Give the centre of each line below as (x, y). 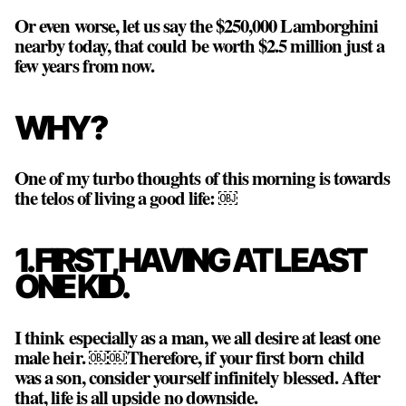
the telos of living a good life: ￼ (126, 198)
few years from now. (85, 66)
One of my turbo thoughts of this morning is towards (203, 178)
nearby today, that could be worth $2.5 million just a (200, 46)
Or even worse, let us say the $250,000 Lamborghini (197, 26)
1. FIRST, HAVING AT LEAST (190, 260)
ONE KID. (71, 286)
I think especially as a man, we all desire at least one (198, 337)
